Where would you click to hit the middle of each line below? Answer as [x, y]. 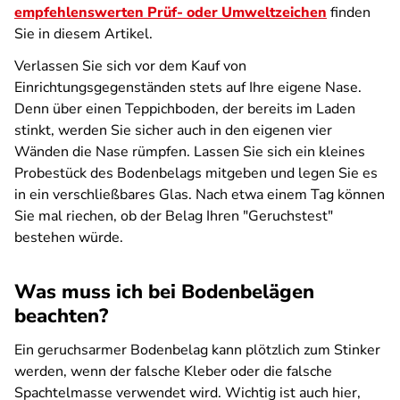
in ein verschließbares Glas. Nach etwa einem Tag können [200, 195]
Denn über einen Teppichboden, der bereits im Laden [185, 109]
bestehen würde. [69, 237]
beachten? [61, 316]
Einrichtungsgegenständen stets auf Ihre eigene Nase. [188, 87]
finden [349, 12]
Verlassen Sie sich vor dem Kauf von [130, 66]
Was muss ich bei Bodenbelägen [164, 292]
